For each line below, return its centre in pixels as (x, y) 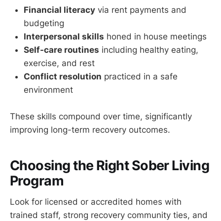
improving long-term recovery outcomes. (90, 129)
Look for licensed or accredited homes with (96, 202)
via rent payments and (141, 10)
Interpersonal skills (64, 36)
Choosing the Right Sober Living (110, 166)
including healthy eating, (149, 50)
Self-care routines (61, 50)
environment (48, 90)
